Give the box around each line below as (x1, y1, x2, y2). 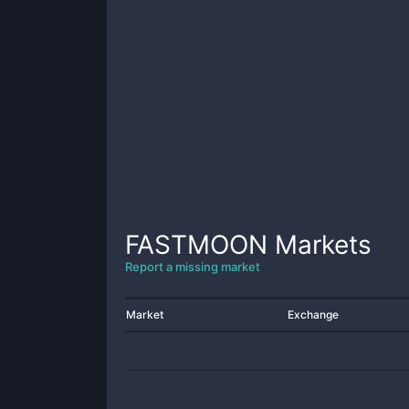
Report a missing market (125, 259, 260, 274)
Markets (267, 229, 372, 260)
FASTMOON (125, 229, 267, 260)
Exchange (288, 308, 339, 321)
